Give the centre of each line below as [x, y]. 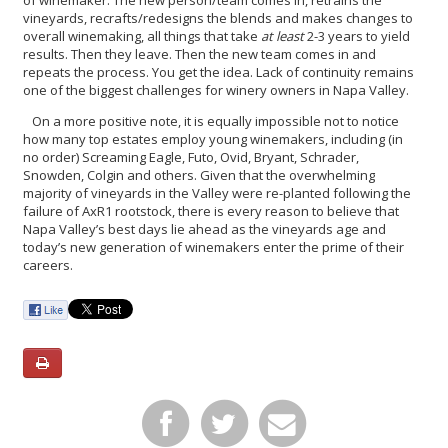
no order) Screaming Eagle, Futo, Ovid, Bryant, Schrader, [191, 156]
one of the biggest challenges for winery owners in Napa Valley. [216, 89]
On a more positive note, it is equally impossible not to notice [211, 120]
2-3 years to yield [357, 35]
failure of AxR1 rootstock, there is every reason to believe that [211, 210]
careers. [48, 264]
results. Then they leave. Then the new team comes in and [199, 53]
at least [282, 35]
